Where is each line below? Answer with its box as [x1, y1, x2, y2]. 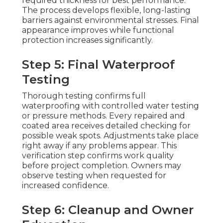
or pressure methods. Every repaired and [22, 111, 185, 121]
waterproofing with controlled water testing [22, 101, 199, 111]
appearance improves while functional [22, 25, 174, 35]
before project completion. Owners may [22, 161, 181, 171]
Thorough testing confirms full [22, 91, 146, 101]
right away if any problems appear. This [22, 141, 177, 151]
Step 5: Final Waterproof [22, 57, 175, 72]
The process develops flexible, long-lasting [22, 5, 191, 15]
